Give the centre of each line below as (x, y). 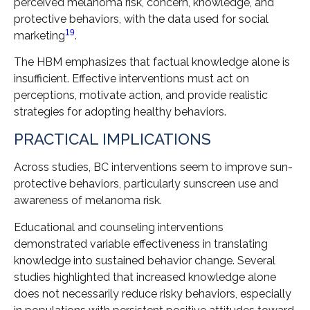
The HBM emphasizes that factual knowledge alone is (152, 62)
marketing (39, 35)
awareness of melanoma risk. (88, 201)
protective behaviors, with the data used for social (141, 19)
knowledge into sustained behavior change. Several (145, 260)
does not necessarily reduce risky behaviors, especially (153, 293)
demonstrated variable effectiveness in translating (141, 244)
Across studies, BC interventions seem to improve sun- (153, 167)
